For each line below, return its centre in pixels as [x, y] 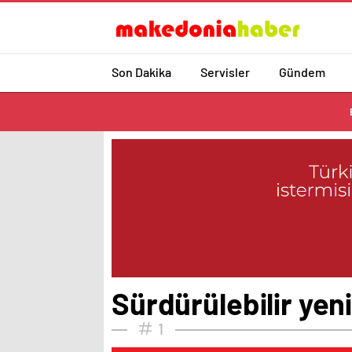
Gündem [302, 71]
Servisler [225, 71]
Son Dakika [141, 71]
